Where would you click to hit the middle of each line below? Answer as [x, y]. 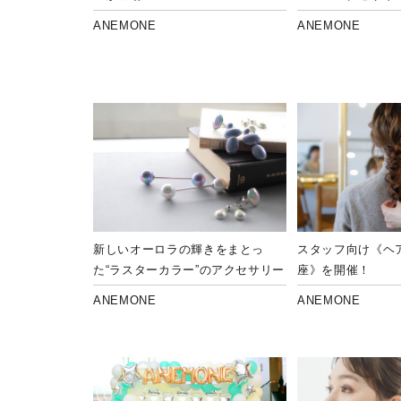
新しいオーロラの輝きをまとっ [179, 249]
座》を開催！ [334, 269]
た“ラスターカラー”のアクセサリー [189, 269]
